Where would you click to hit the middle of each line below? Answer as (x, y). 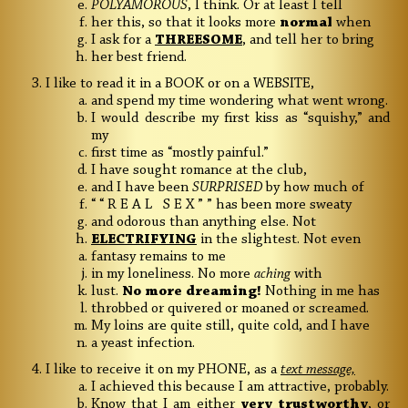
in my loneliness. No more (173, 275)
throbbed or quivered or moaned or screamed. (230, 309)
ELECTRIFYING (144, 240)
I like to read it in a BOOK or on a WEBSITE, (180, 84)
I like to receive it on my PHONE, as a (163, 370)
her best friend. (139, 58)
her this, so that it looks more (185, 23)
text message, (318, 370)
